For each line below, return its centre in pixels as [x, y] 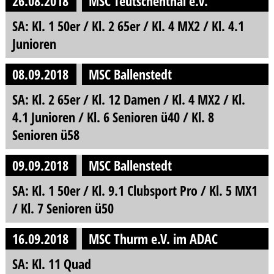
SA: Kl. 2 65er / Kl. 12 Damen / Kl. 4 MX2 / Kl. [128, 99]
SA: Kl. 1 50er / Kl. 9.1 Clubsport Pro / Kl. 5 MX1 [135, 190]
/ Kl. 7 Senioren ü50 [63, 208]
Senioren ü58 [46, 135]
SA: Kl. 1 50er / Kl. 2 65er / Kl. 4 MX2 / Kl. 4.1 [128, 26]
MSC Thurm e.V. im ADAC [154, 239]
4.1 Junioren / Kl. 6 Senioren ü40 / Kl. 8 [113, 117]
